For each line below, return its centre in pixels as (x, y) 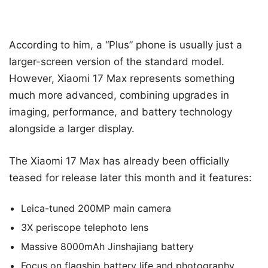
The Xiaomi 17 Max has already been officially (119, 161)
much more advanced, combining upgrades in (119, 95)
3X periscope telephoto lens (85, 228)
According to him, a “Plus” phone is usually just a (126, 45)
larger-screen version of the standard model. (117, 62)
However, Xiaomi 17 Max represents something (122, 79)
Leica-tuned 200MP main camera (96, 208)
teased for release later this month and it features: (130, 177)
